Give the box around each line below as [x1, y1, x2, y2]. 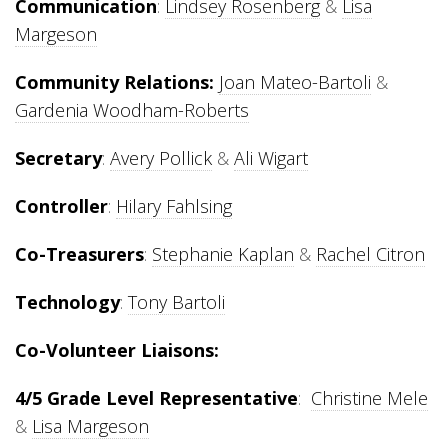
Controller [15, 194, 108, 218]
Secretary [15, 146, 102, 170]
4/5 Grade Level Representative [15, 386, 298, 410]
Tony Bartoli [128, 290, 225, 314]
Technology [15, 290, 120, 314]
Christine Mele [311, 386, 428, 410]
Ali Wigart [234, 146, 308, 170]
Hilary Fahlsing [116, 194, 232, 218]
